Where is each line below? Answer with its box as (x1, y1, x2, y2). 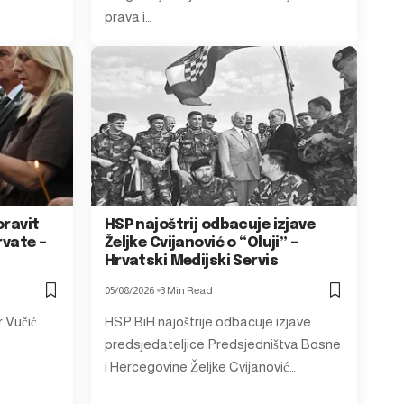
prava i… (104, 9, 151, 24)
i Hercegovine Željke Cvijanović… (104, 358, 296, 374)
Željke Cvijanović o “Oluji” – (104, 234, 298, 251)
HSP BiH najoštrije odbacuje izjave (104, 313, 311, 329)
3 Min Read (160, 283, 213, 297)
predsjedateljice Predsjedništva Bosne (104, 335, 341, 352)
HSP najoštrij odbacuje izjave (104, 216, 316, 233)
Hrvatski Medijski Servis (104, 252, 279, 269)
